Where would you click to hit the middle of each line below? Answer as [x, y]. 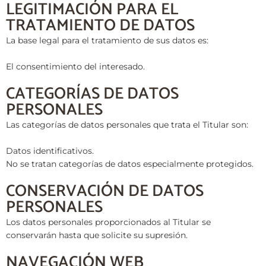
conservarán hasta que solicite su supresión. [97, 235]
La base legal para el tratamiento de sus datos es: [107, 41]
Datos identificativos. [50, 151]
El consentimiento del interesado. [75, 67]
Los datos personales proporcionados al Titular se [108, 222]
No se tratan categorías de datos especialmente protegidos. [130, 164]
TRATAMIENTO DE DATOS [100, 26]
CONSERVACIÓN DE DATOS [105, 191]
